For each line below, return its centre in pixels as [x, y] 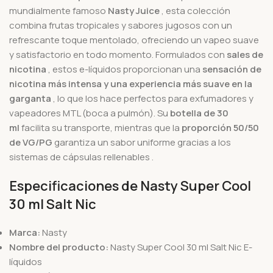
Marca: [26, 232]
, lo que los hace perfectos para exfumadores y [152, 98]
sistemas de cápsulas [55, 157]
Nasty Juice [134, 10]
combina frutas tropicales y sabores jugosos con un [121, 25]
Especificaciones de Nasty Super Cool [130, 186]
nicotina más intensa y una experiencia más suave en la [131, 83]
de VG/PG [31, 142]
